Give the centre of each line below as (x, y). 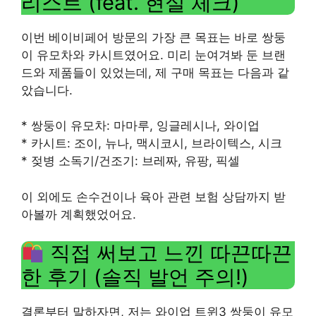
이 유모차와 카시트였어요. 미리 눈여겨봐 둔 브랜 (153, 55)
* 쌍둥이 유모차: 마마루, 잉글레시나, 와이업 (140, 126)
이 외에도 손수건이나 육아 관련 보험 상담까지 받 (153, 196)
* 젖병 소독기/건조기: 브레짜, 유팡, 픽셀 (130, 161)
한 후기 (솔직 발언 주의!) (135, 277)
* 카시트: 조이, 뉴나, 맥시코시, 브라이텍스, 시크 (152, 143)
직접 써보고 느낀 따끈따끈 (169, 253)
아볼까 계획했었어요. (79, 214)
